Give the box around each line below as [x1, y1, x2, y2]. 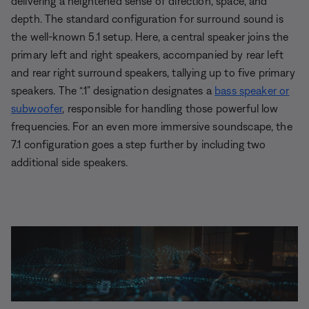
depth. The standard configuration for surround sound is [11, 12, 283, 26]
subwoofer [11, 102, 63, 115]
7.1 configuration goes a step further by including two [11, 138, 266, 151]
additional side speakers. [11, 156, 128, 169]
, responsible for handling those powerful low [62, 102, 279, 115]
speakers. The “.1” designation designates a [11, 84, 215, 97]
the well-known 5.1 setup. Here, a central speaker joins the [11, 30, 289, 43]
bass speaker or [215, 84, 290, 97]
